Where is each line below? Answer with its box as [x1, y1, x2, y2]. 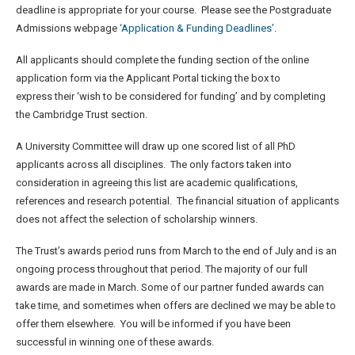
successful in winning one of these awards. [16, 335, 214, 348]
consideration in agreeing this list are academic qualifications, [16, 176, 298, 189]
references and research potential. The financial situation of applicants [16, 194, 339, 207]
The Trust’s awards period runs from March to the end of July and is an [16, 244, 337, 257]
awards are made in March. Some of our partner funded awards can [16, 281, 324, 293]
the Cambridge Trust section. [16, 108, 150, 120]
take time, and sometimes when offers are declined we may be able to [16, 299, 336, 311]
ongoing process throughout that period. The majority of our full [16, 262, 307, 275]
